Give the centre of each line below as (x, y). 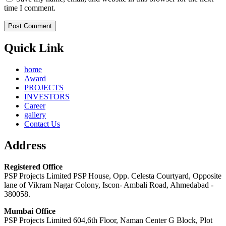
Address (25, 146)
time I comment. (30, 8)
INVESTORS (47, 97)
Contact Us (42, 124)
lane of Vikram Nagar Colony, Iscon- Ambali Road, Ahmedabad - (109, 185)
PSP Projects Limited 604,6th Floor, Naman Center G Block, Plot (108, 220)
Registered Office (33, 167)
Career (35, 106)
